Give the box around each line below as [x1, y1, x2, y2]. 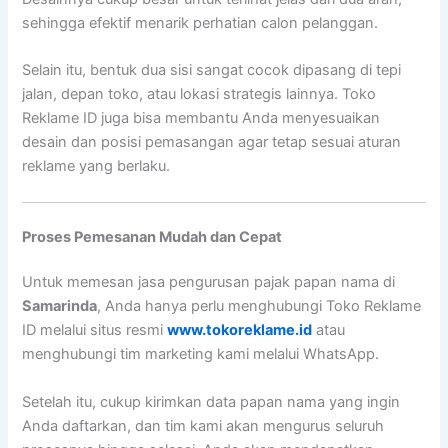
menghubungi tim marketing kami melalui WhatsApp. [22, 345, 380, 364]
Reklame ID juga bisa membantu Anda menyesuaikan [22, 109, 381, 128]
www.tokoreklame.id [167, 321, 313, 340]
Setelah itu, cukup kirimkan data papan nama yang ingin [22, 392, 401, 411]
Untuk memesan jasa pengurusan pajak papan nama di [22, 273, 396, 292]
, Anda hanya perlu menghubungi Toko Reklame [97, 297, 422, 316]
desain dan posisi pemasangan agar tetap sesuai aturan [22, 133, 402, 152]
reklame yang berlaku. [22, 157, 171, 176]
